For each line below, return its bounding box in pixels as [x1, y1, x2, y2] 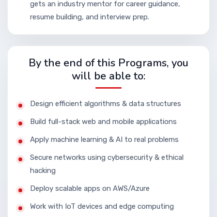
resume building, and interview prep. [30, 12, 149, 21]
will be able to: [72, 69, 145, 83]
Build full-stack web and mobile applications [30, 117, 177, 126]
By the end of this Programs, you [29, 56, 188, 70]
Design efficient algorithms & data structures [30, 99, 181, 108]
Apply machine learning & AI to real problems [30, 135, 179, 144]
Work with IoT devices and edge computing [30, 202, 174, 211]
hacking [30, 166, 56, 175]
